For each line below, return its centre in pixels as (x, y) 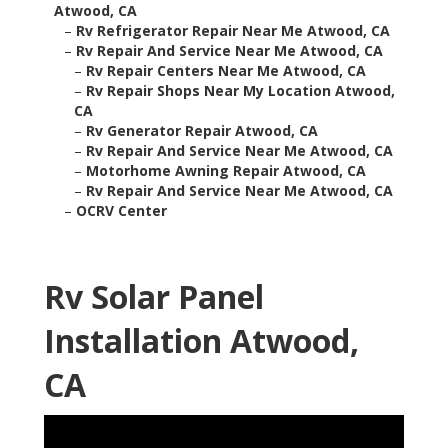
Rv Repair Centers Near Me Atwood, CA (226, 71)
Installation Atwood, (201, 341)
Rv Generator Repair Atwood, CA (202, 131)
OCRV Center (121, 211)
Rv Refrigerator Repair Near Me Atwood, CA (233, 31)
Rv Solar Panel (154, 297)
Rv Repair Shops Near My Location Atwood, (240, 91)
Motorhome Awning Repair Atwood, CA (226, 171)
